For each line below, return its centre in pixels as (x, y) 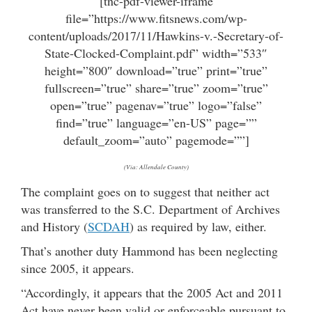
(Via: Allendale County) (156, 167)
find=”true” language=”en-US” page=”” (156, 123)
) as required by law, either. (198, 227)
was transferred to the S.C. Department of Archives (150, 209)
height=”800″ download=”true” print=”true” (156, 71)
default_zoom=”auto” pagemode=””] (156, 140)
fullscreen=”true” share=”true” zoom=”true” (156, 88)
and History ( (54, 227)
